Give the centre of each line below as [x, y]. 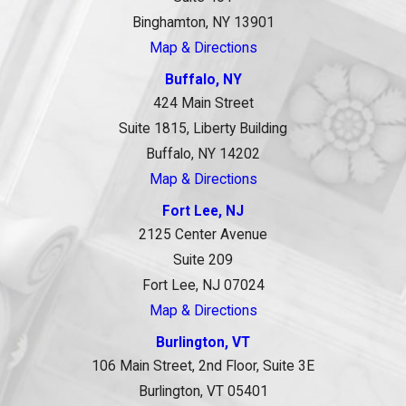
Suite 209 [203, 261]
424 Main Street [203, 104]
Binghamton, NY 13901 [203, 23]
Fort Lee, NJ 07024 [203, 286]
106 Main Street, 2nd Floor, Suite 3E [203, 367]
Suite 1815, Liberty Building [203, 129]
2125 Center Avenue [203, 235]
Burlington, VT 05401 [203, 392]
